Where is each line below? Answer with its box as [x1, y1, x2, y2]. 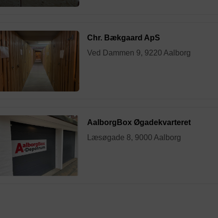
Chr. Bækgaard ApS [87, 34, 160, 42]
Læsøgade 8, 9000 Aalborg [87, 133, 181, 142]
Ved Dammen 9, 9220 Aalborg [87, 49, 191, 57]
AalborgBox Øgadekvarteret [87, 118, 191, 127]
